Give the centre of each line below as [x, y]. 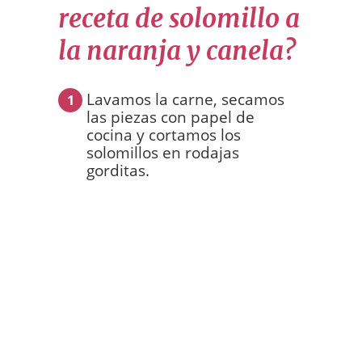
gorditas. [118, 170]
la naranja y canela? [177, 51]
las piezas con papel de [170, 117]
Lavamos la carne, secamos [185, 99]
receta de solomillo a [179, 18]
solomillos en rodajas [163, 152]
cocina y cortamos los [164, 135]
